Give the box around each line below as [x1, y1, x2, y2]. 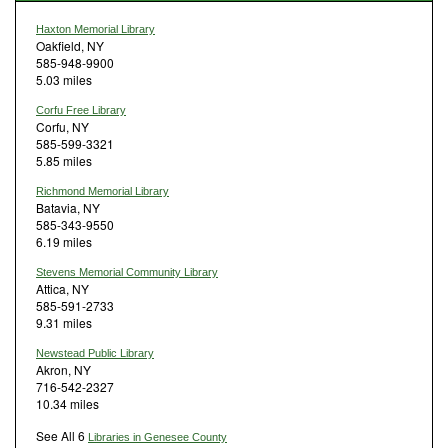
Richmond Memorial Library [36, 184, 169, 197]
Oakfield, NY [36, 36, 104, 54]
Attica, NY [36, 279, 89, 297]
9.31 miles [36, 313, 92, 331]
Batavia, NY [36, 198, 100, 216]
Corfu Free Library [36, 103, 126, 116]
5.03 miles [36, 70, 92, 88]
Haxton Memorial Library [36, 22, 155, 35]
